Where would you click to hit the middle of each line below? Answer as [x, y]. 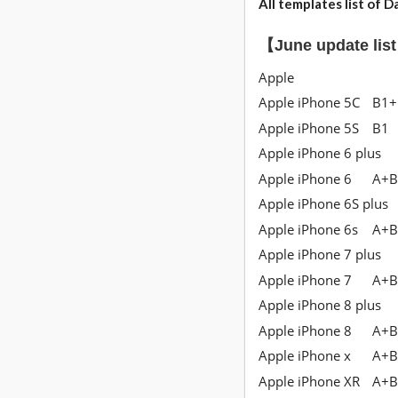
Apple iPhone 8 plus [320, 305]
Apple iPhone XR [309, 381]
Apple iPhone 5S [309, 127]
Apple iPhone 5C [309, 103]
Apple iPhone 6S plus [323, 204]
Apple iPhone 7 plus [320, 255]
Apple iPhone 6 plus [320, 153]
